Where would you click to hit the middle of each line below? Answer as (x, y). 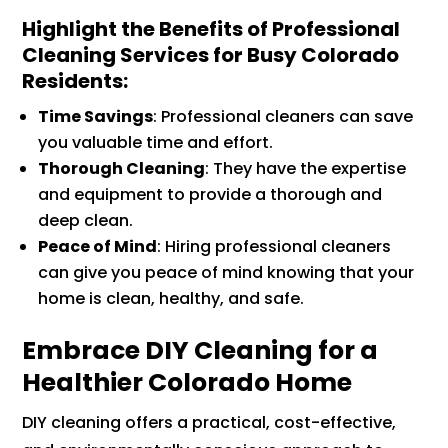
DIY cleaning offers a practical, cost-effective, (209, 423)
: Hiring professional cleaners (274, 247)
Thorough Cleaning (122, 169)
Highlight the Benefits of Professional (211, 29)
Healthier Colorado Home (187, 383)
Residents (73, 81)
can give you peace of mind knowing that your (226, 273)
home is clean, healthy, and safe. (171, 299)
